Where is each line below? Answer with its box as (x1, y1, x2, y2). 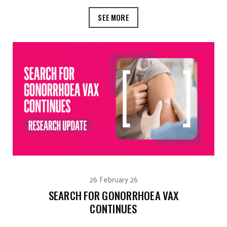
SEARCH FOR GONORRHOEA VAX (48, 187, 179, 204)
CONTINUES (90, 201, 137, 217)
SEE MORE (98, 12, 129, 23)
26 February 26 (89, 172, 138, 186)
